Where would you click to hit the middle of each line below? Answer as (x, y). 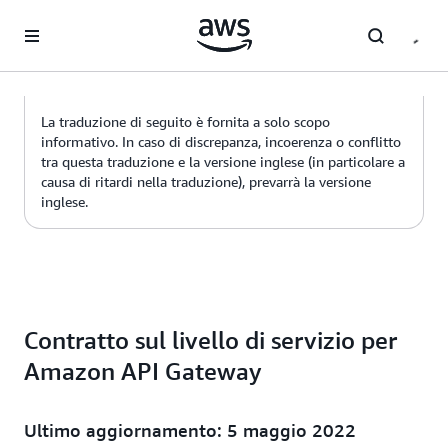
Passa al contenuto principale (102, 20)
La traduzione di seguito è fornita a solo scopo (185, 121)
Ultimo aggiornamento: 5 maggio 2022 (190, 430)
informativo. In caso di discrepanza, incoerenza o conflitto (221, 141)
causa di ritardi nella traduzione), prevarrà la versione (206, 181)
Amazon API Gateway (143, 371)
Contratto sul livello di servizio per (210, 340)
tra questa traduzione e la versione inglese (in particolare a (223, 161)
